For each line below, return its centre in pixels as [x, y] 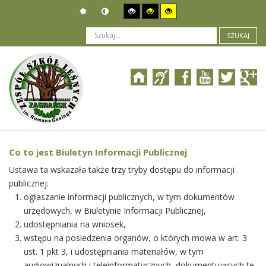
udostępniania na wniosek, [75, 224]
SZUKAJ [238, 36]
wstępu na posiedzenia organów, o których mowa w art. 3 [135, 238]
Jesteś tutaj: [34, 109]
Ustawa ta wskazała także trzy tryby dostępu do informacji [122, 170]
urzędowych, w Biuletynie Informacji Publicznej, [115, 210]
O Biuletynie [85, 109]
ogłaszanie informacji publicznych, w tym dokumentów [129, 197]
